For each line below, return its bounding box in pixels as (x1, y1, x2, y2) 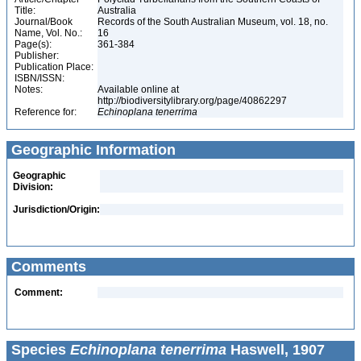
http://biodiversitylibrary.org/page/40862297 (98, 95, 289, 106)
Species (7, 342, 70, 358)
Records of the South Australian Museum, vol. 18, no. (98, 16, 328, 27)
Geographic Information (7, 142, 176, 158)
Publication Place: (15, 61, 93, 73)
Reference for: (15, 106, 77, 118)
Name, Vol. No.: (15, 27, 82, 39)
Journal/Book (15, 16, 73, 27)
